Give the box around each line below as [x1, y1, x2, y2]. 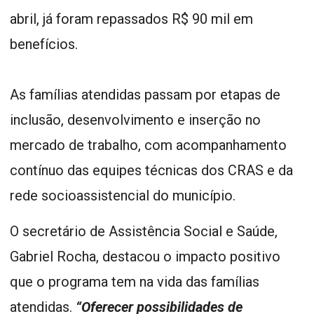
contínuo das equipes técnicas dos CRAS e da [10, 162, 293, 179]
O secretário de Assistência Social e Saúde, [10, 223, 278, 240]
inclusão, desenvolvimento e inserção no [10, 111, 261, 129]
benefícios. [10, 36, 78, 53]
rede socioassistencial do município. [10, 187, 235, 205]
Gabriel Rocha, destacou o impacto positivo [10, 248, 280, 266]
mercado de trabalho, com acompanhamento [10, 137, 287, 154]
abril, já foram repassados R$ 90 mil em [10, 11, 253, 28]
